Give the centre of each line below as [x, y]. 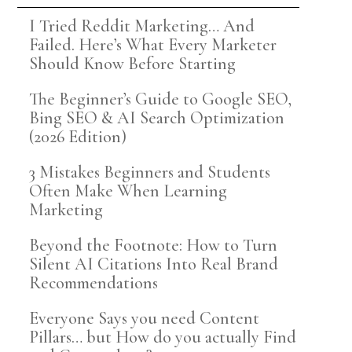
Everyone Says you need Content [144, 318]
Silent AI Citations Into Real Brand [153, 264]
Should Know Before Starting [132, 63]
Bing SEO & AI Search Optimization [156, 117]
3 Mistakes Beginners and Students [149, 172]
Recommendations [93, 282]
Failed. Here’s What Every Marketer [152, 44]
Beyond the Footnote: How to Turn [153, 245]
